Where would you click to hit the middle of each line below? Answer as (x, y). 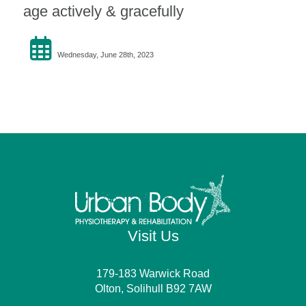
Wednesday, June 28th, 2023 (105, 54)
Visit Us (153, 236)
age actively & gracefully (103, 11)
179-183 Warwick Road (153, 274)
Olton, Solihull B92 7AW (153, 289)
